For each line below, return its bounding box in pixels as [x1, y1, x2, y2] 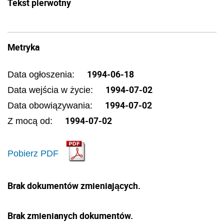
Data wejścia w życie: [7, 85, 95, 95]
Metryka [7, 41, 39, 53]
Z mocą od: [7, 116, 55, 126]
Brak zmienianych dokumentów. [7, 209, 133, 221]
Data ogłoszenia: [7, 69, 77, 79]
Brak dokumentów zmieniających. [7, 179, 140, 191]
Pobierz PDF [7, 148, 58, 158]
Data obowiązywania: [7, 100, 95, 110]
